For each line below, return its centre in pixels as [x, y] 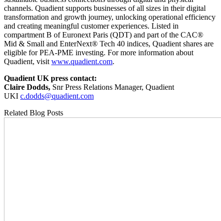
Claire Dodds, [28, 87]
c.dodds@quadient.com [57, 96]
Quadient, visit [28, 62]
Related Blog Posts [34, 113]
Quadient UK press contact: [52, 78]
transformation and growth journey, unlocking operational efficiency [110, 17]
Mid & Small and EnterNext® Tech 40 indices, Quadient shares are [109, 44]
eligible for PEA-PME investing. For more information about [99, 53]
